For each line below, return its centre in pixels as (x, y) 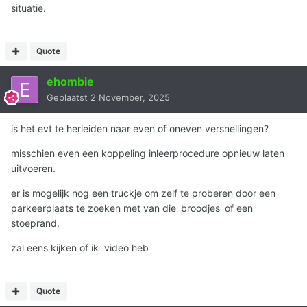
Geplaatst (69, 98)
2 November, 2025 (130, 98)
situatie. (28, 8)
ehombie (70, 82)
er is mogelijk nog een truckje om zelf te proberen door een (143, 193)
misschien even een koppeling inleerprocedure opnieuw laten (148, 153)
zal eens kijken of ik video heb (80, 248)
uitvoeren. (33, 169)
